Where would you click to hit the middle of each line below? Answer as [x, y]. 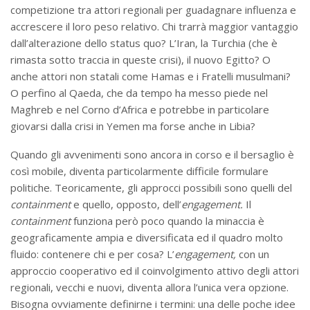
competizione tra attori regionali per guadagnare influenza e [153, 10]
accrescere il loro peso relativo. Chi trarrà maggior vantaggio [154, 27]
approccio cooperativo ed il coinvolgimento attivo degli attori [155, 271]
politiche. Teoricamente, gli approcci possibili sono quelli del [151, 188]
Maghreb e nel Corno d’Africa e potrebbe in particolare [140, 110]
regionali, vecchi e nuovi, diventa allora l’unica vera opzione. [149, 288]
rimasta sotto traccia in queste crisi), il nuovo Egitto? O [140, 60]
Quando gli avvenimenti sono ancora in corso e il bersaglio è [152, 155]
